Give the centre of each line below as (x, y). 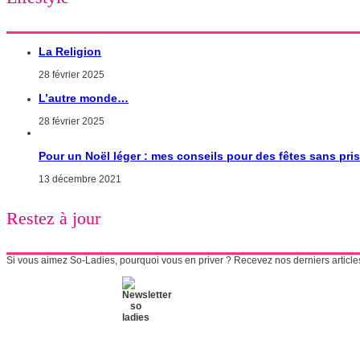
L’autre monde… (84, 98)
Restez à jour (53, 219)
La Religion (70, 51)
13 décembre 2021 (80, 179)
